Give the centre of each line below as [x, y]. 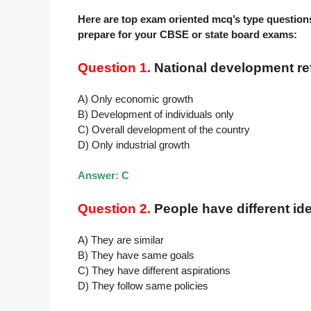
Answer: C [103, 176]
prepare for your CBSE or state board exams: [187, 35]
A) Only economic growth [135, 99]
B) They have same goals [136, 255]
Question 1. [114, 67]
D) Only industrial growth [134, 144]
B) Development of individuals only [156, 114]
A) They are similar [121, 239]
